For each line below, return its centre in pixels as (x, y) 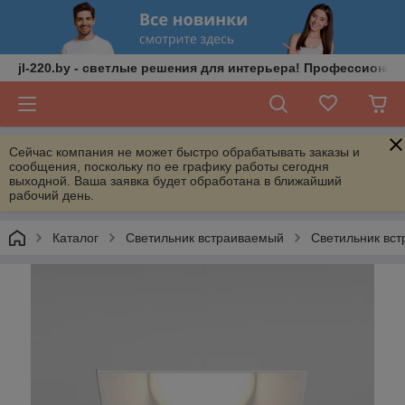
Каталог (75, 238)
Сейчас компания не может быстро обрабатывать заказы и (184, 152)
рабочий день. (52, 195)
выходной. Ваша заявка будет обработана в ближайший (175, 181)
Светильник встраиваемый (205, 238)
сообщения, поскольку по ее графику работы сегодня (169, 166)
